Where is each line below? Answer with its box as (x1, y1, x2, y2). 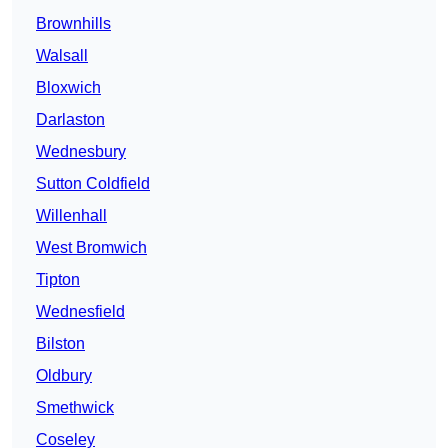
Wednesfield (36, 303, 125, 321)
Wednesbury (36, 143, 126, 161)
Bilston (36, 335, 85, 353)
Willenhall (36, 207, 107, 225)
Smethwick (36, 399, 114, 417)
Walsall (36, 47, 88, 65)
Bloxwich (36, 79, 101, 97)
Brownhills (36, 15, 111, 33)
